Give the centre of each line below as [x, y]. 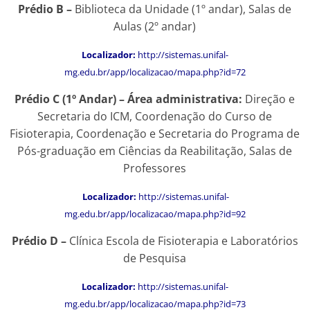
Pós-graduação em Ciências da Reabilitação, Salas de [155, 151]
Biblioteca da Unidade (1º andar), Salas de [183, 9]
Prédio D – [40, 241]
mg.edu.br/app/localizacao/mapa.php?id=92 [155, 214]
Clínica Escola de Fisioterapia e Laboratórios [183, 241]
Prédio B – [47, 9]
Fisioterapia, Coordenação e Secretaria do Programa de [155, 134]
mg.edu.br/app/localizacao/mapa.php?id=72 [155, 72]
